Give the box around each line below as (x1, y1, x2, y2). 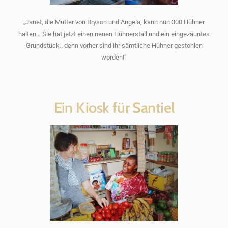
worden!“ (101, 53, 127, 61)
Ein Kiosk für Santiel (53, 98, 175, 117)
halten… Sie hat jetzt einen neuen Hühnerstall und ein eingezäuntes (18, 30, 210, 38)
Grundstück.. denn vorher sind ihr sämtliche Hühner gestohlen (25, 41, 203, 49)
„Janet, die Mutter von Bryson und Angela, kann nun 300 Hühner (23, 18, 205, 26)
